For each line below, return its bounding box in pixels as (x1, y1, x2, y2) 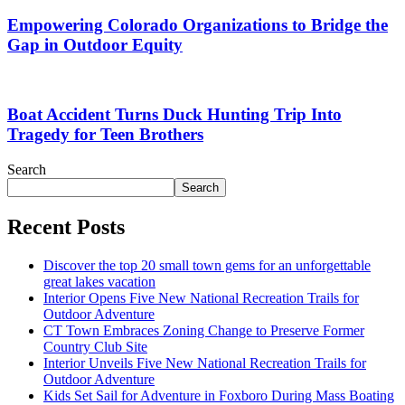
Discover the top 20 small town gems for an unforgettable (43, 257, 371, 273)
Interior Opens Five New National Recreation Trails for (43, 289, 359, 306)
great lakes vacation (43, 273, 155, 289)
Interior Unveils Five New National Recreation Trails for (43, 354, 366, 371)
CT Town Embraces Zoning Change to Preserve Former (43, 322, 364, 338)
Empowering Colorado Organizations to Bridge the (7, 14, 388, 34)
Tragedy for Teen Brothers (7, 125, 203, 145)
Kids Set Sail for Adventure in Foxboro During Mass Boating (43, 387, 394, 403)
